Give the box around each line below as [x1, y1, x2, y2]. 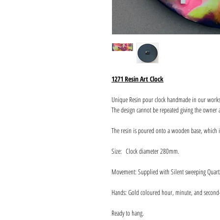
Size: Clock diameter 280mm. [111, 146, 179, 156]
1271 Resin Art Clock [111, 74, 164, 83]
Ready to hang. [111, 208, 144, 218]
